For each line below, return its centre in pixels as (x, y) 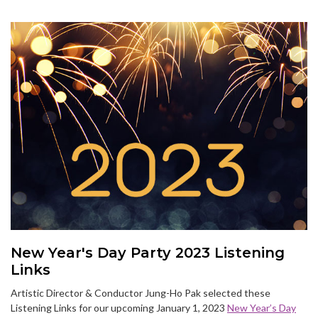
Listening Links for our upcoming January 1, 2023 (119, 307)
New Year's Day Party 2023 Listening (148, 252)
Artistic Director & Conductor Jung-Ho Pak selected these (141, 292)
